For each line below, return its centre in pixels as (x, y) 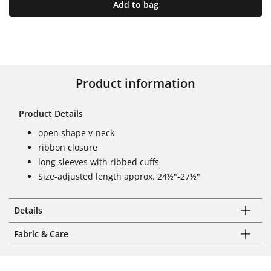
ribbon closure (68, 147)
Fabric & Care (41, 233)
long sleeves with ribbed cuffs (99, 162)
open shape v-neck (76, 132)
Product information (135, 83)
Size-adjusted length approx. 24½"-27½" (119, 176)
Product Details (51, 113)
